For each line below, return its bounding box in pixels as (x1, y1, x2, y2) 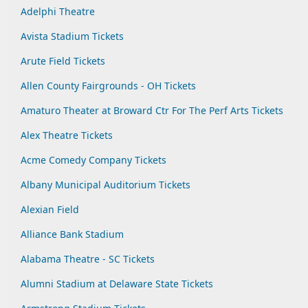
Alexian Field (21, 203, 79, 216)
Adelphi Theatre (21, 5, 95, 18)
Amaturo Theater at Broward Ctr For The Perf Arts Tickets (21, 104, 283, 117)
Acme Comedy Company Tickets (21, 153, 166, 166)
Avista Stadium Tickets (21, 30, 124, 43)
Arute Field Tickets (21, 54, 105, 67)
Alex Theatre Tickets (21, 129, 113, 142)
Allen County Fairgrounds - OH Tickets (21, 79, 196, 92)
